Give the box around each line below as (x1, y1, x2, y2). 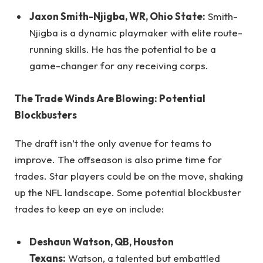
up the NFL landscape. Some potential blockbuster (15, 186, 241, 199)
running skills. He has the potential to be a (29, 42, 216, 55)
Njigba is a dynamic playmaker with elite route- (29, 26, 242, 39)
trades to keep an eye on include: (15, 203, 164, 215)
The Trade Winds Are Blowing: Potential (15, 92, 205, 104)
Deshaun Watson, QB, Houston (29, 235, 174, 248)
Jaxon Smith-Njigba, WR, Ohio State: (29, 9, 205, 22)
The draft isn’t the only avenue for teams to (15, 137, 211, 150)
